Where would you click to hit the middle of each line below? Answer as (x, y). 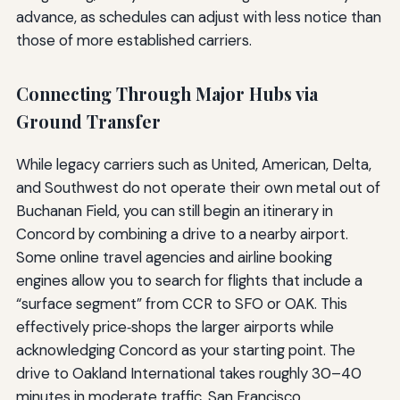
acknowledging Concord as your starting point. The (185, 350)
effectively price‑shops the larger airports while (175, 327)
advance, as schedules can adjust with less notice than (198, 17)
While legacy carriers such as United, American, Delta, (193, 165)
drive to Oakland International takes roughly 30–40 (188, 374)
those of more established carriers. (133, 40)
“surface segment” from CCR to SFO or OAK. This (181, 304)
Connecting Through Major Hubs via (167, 93)
